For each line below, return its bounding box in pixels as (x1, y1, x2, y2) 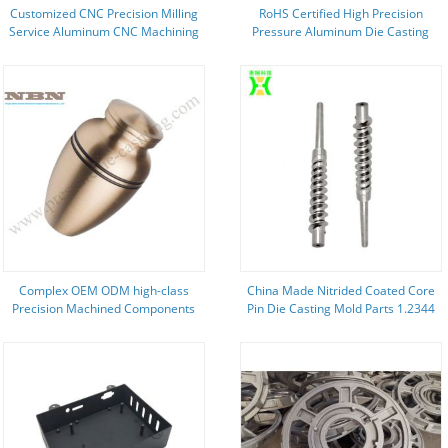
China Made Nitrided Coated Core (246, 282, 435, 299)
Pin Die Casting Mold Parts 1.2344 (246, 300, 435, 317)
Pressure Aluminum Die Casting (252, 23, 430, 40)
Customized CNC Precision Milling (9, 5, 198, 22)
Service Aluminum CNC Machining (8, 23, 199, 40)
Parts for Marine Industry (271, 41, 411, 58)
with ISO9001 (67, 318, 141, 335)
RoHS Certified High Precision (258, 5, 423, 22)
